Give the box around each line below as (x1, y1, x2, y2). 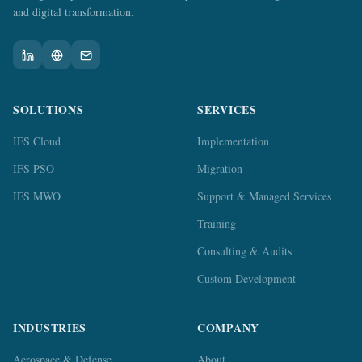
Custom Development (197, 271, 296, 286)
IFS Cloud (13, 133, 61, 149)
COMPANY (197, 319, 259, 336)
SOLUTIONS (13, 101, 84, 118)
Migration (197, 161, 242, 176)
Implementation (197, 133, 269, 149)
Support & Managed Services (197, 188, 331, 204)
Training (197, 216, 236, 231)
